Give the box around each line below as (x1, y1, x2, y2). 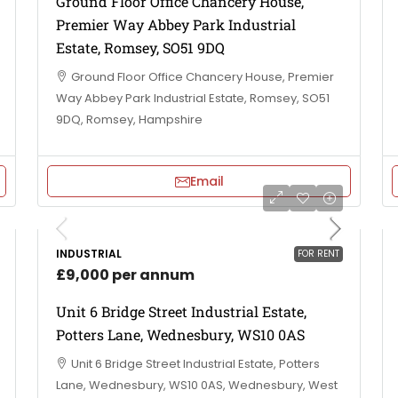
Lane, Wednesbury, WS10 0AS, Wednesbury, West (56, 377, 338, 394)
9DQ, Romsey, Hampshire (56, 111, 203, 128)
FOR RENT (298, 247, 339, 260)
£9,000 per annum (56, 265, 195, 285)
